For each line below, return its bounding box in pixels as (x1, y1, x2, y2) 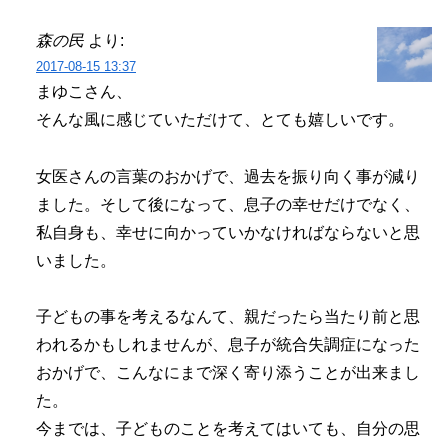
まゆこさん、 (36, 82, 132, 100)
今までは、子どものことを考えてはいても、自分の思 (36, 420, 420, 438)
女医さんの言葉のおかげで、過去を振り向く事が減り (36, 167, 420, 185)
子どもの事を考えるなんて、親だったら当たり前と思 (36, 308, 420, 326)
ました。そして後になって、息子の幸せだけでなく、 (36, 195, 420, 213)
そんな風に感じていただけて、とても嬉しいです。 (36, 110, 404, 128)
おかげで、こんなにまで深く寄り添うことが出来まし (36, 364, 420, 382)
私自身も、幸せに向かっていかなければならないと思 (36, 223, 420, 241)
